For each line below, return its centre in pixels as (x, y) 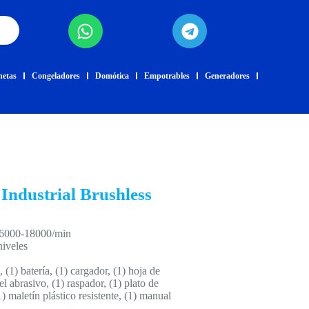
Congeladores (56, 76)
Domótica (112, 76)
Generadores (228, 76)
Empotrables (167, 76)
